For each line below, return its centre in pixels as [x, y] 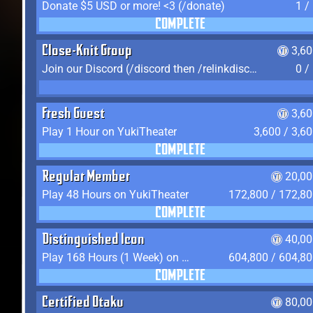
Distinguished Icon [93, 240]
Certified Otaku [83, 303]
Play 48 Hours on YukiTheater [115, 195]
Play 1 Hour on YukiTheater [109, 132]
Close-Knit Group [87, 52]
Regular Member [86, 177]
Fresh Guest [73, 115]
